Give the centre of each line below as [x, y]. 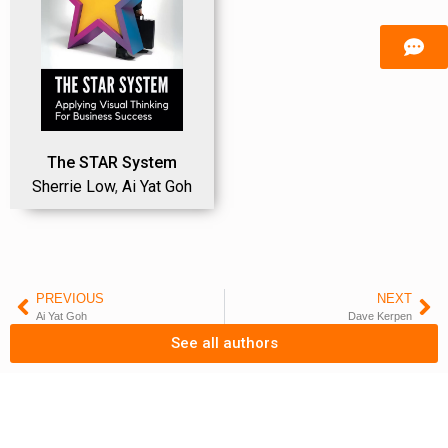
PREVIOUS [70, 299]
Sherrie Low [73, 187]
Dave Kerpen [380, 316]
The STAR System [112, 163]
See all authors [224, 343]
